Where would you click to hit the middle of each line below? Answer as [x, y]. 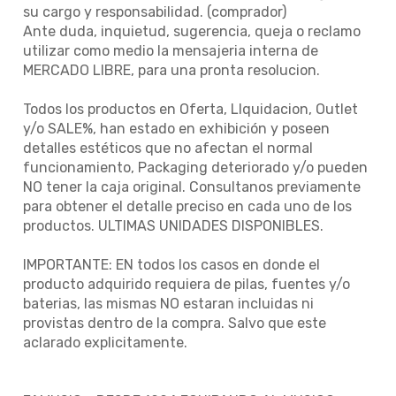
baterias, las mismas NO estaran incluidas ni [168, 304]
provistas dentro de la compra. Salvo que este [175, 324]
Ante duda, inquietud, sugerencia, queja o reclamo [192, 32]
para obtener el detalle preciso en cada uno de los [187, 207]
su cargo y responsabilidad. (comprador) [155, 12]
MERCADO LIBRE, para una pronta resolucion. [171, 71]
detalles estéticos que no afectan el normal [168, 148]
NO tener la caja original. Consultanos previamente [192, 187]
